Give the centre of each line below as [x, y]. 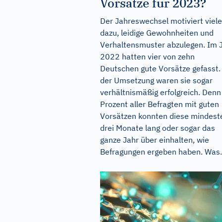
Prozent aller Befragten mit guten [160, 104]
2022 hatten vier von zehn [147, 56]
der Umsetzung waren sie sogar [156, 80]
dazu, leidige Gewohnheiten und [157, 32]
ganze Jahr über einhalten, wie [155, 139]
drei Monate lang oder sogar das [158, 128]
